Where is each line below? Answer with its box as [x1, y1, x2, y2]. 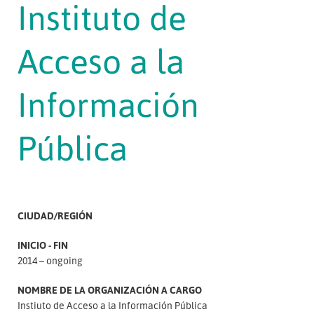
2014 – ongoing [18, 254, 83, 266]
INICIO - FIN [18, 239, 68, 251]
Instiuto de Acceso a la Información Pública [18, 299, 207, 311]
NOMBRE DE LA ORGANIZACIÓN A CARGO [18, 284, 202, 296]
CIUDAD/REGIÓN [18, 210, 93, 221]
